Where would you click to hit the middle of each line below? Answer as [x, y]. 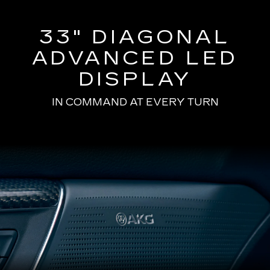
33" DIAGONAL [135, 37]
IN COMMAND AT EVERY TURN [135, 102]
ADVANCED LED [135, 58]
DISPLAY [135, 80]
